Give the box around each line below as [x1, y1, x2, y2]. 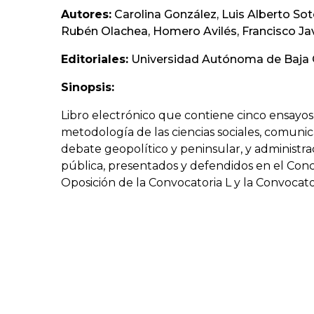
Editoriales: [60, 53, 128, 67]
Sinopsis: [60, 81, 114, 95]
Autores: [60, 8, 111, 22]
